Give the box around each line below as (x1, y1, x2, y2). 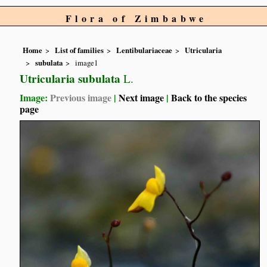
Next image (119, 90, 164, 104)
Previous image (50, 90, 112, 104)
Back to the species (171, 90, 247, 104)
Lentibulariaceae (116, 45, 173, 56)
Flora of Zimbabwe (66, 11, 207, 25)
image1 (75, 57, 98, 68)
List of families (55, 45, 104, 56)
